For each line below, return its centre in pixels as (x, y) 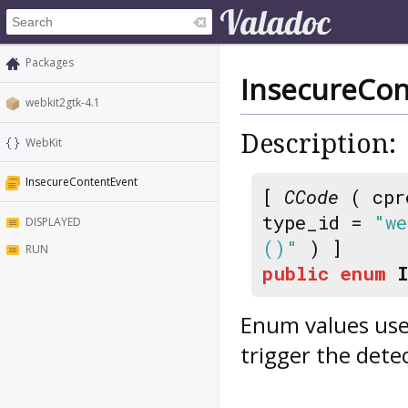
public (296, 273)
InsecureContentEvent (82, 182)
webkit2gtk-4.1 (63, 102)
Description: (318, 144)
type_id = (318, 222)
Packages (50, 62)
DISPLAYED (53, 222)
